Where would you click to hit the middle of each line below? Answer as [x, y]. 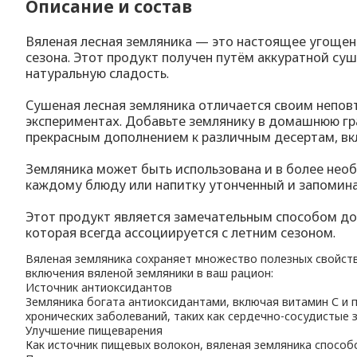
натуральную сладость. [98, 73]
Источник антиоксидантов [99, 287]
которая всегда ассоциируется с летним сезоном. [181, 232]
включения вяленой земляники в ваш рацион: [150, 273]
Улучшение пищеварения [94, 330]
